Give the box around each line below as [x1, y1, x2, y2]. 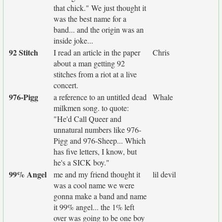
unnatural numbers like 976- [54, 124, 141, 135]
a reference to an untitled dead [54, 92, 147, 102]
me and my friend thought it [54, 169, 140, 179]
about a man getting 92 [54, 58, 125, 68]
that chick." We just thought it [54, 2, 146, 13]
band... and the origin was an [54, 24, 144, 35]
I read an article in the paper [54, 47, 140, 57]
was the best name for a [54, 13, 126, 24]
